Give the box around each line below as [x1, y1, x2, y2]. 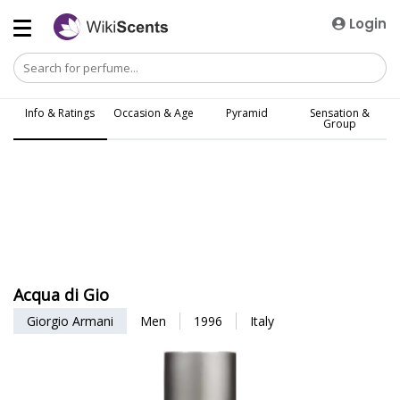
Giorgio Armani [27, 312, 113, 329]
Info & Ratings [25, 105, 96, 121]
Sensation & [310, 105, 371, 121]
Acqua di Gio [13, 284, 109, 305]
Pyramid [225, 105, 268, 121]
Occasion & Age [112, 105, 194, 121]
